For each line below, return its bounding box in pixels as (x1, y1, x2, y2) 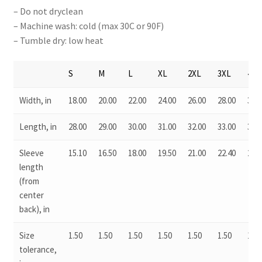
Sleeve (19, 147, 44, 159)
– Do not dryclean (13, 5, 83, 17)
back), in (19, 204, 50, 215)
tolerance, (19, 244, 57, 256)
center (19, 189, 44, 201)
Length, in (19, 121, 57, 133)
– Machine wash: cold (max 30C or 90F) (13, 19, 164, 32)
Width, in (19, 95, 51, 106)
